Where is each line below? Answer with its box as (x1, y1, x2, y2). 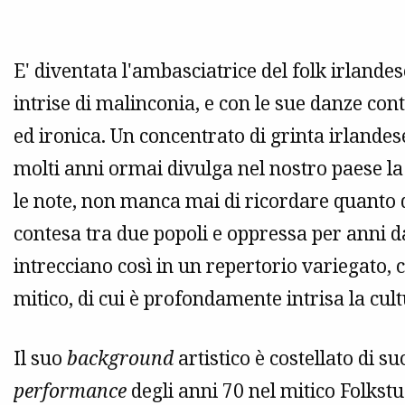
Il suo (14, 344, 67, 371)
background (67, 344, 174, 371)
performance (14, 377, 127, 403)
